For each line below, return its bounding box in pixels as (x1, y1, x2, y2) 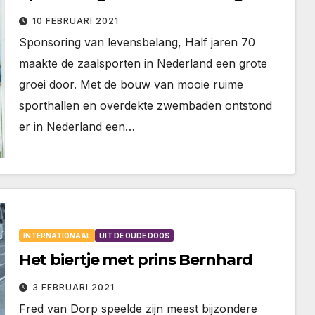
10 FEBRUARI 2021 (32, 15, 119, 26)
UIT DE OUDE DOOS (98, 231, 169, 240)
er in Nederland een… (18, 120, 135, 134)
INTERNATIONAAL (22, 231, 91, 240)
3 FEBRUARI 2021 (32, 282, 115, 293)
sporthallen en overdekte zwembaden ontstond (18, 98, 272, 112)
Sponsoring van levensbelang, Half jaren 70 (18, 35, 255, 49)
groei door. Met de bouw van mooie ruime (18, 77, 243, 91)
